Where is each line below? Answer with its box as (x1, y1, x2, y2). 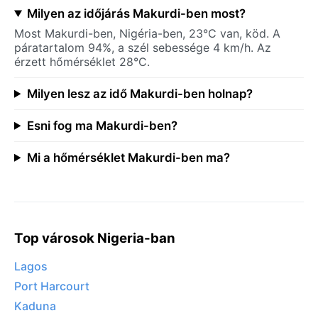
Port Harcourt (14, 279, 89, 294)
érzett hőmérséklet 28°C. (14, 54, 150, 69)
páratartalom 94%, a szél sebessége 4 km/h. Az (14, 40, 271, 55)
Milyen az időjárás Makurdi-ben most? (26, 6, 246, 21)
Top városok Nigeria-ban (14, 229, 175, 246)
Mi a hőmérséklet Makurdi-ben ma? (26, 150, 230, 165)
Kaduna (14, 299, 56, 314)
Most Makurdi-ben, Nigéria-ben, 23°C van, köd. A (14, 26, 280, 40)
